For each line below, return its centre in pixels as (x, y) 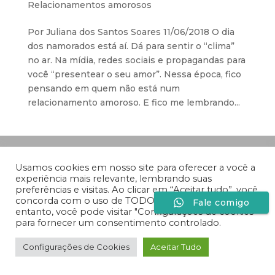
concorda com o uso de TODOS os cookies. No (122, 201)
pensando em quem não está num (103, 88)
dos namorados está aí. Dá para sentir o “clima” (131, 46)
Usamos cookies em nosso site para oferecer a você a (135, 168)
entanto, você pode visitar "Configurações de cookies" (136, 212)
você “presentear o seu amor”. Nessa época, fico (134, 74)
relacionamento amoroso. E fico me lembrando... (134, 102)
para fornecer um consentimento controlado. (118, 223)
